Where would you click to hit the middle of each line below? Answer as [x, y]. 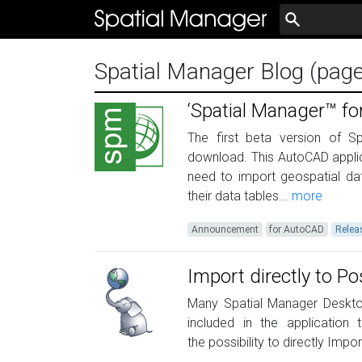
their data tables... [238, 196]
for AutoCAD [297, 229]
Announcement [225, 229]
